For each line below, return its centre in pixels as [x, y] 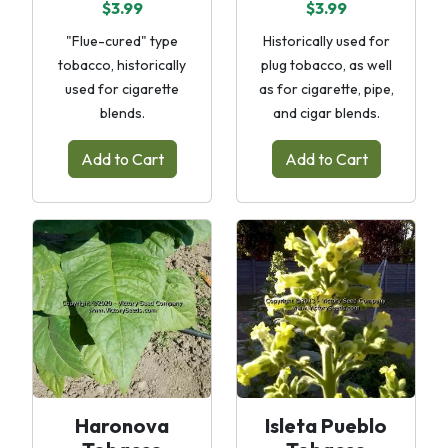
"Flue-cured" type [122, 41]
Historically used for [326, 41]
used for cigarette [122, 89]
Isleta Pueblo [326, 425]
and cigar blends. [326, 113]
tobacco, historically [122, 65]
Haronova [122, 425]
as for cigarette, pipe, [326, 89]
